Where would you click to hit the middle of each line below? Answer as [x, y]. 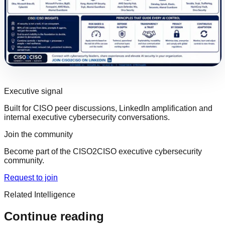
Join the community [38, 135]
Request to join [31, 178]
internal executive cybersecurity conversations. [87, 118]
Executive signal [33, 91]
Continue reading [54, 216]
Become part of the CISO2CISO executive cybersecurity [103, 152]
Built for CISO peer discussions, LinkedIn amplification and [108, 108]
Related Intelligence [40, 195]
